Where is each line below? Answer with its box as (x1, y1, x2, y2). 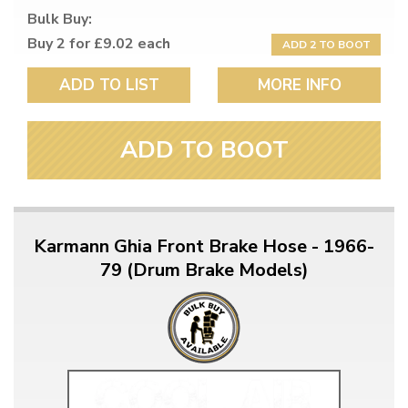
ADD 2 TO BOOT (281, 37, 371, 53)
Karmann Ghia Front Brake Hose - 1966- (34, 234, 374, 260)
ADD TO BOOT (119, 134, 289, 167)
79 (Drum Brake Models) (99, 258, 309, 283)
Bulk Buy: (27, 9, 92, 30)
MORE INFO (257, 75, 342, 97)
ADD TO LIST (58, 75, 159, 97)
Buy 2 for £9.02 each (27, 34, 170, 55)
